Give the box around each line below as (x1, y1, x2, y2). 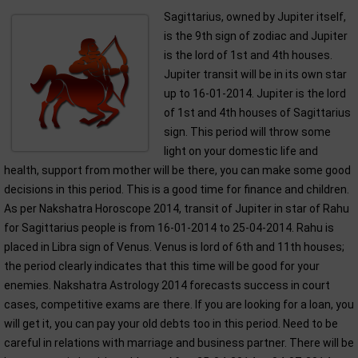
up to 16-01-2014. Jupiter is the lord (164, 87, 346, 100)
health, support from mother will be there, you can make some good (4, 164, 351, 177)
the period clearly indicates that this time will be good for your (4, 260, 320, 272)
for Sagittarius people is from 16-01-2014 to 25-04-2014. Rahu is (4, 221, 334, 234)
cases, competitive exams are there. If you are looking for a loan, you (4, 298, 354, 311)
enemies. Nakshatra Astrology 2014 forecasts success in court (4, 279, 330, 292)
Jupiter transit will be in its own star (164, 68, 347, 81)
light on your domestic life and (164, 145, 318, 157)
